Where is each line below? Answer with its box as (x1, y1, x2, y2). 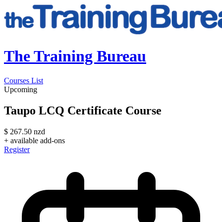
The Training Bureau (4, 47, 146, 65)
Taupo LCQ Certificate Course (4, 104, 162, 117)
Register (4, 145, 30, 154)
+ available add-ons (4, 136, 65, 145)
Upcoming (4, 85, 37, 94)
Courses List (4, 76, 43, 85)
